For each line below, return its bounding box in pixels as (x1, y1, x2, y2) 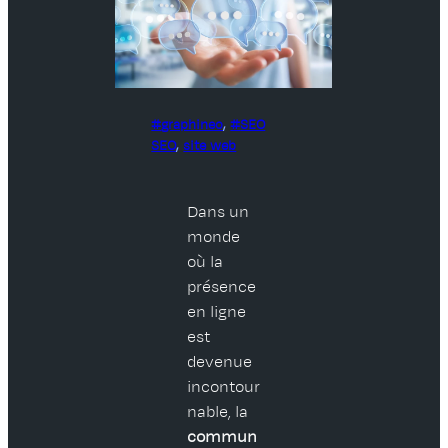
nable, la (187, 404, 249, 421)
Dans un (187, 204, 250, 221)
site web (183, 138, 237, 154)
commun (187, 429, 258, 446)
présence (187, 279, 257, 296)
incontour (187, 379, 261, 396)
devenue (187, 354, 253, 371)
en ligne (187, 304, 247, 321)
